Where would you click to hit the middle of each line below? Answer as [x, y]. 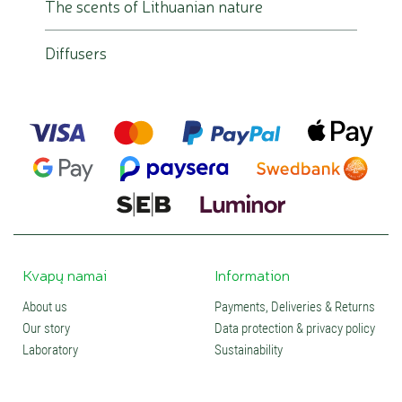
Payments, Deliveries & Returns [295, 307]
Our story [46, 328]
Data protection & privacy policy [295, 328]
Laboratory [50, 350]
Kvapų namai [65, 274]
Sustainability [249, 350]
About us [45, 307]
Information [252, 274]
